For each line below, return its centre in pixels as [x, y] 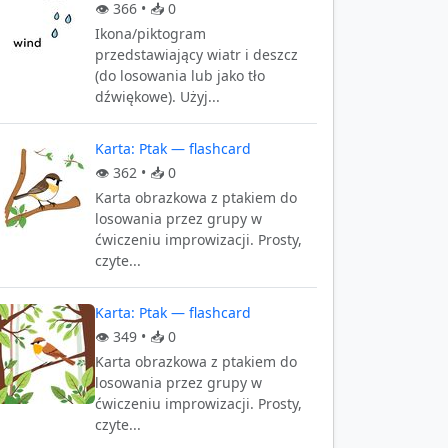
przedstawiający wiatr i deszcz [196, 54]
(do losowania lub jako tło [180, 75]
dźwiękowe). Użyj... [157, 96]
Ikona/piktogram [150, 33]
